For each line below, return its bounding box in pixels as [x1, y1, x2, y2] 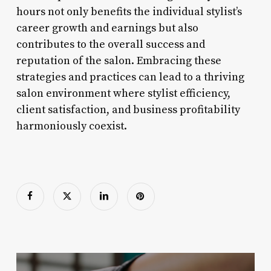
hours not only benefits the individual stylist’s [16, 4, 242, 19]
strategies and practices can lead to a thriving [16, 70, 244, 84]
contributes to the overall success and [16, 37, 205, 51]
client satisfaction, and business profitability [16, 102, 240, 117]
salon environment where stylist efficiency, [16, 86, 230, 100]
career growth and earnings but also [16, 21, 198, 35]
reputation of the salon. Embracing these [16, 53, 221, 68]
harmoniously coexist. [16, 119, 127, 133]
